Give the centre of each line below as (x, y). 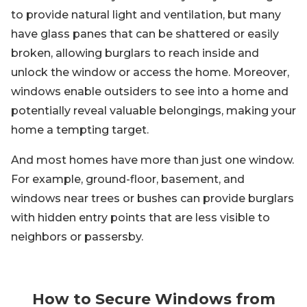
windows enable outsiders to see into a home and (150, 91)
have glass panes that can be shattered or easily (145, 34)
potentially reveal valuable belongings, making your (153, 111)
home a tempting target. (80, 130)
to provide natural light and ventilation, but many (146, 15)
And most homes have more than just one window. (152, 160)
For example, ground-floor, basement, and (128, 179)
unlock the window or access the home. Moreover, (150, 72)
